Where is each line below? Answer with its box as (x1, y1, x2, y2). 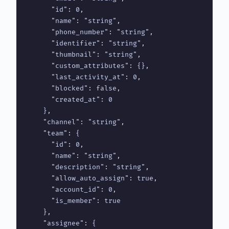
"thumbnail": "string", (27, 50, 141, 59)
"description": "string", (27, 163, 149, 171)
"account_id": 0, (27, 185, 117, 194)
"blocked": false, (27, 84, 121, 93)
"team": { (27, 129, 80, 138)
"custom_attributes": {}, (27, 61, 149, 70)
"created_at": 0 (27, 95, 112, 104)
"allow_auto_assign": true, (27, 174, 157, 182)
